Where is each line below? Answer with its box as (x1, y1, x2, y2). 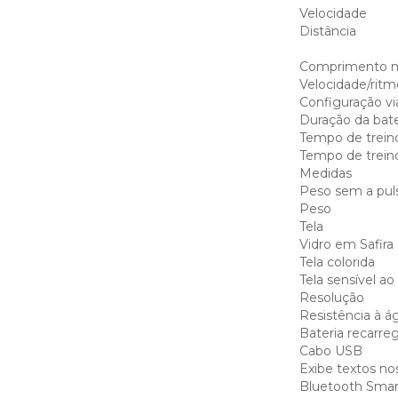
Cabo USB (298, 343, 362, 359)
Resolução (298, 290, 364, 306)
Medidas (298, 165, 352, 181)
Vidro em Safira (298, 236, 394, 252)
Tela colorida (298, 254, 375, 270)
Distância (298, 23, 356, 39)
